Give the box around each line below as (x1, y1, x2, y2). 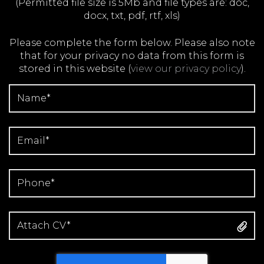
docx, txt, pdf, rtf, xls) (84, 9, 180, 21)
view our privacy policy (130, 62, 241, 74)
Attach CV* (17, 219, 71, 231)
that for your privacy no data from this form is (20, 49, 244, 61)
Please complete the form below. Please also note (9, 37, 255, 48)
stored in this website (18, 62, 128, 74)
